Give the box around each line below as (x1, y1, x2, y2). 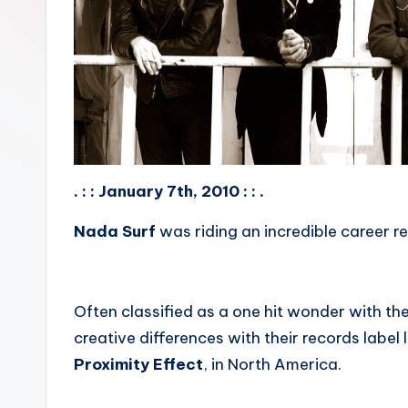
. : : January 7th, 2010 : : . (74, 180, 264, 201)
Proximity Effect (74, 353, 203, 374)
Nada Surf (74, 220, 156, 241)
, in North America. (203, 353, 342, 374)
